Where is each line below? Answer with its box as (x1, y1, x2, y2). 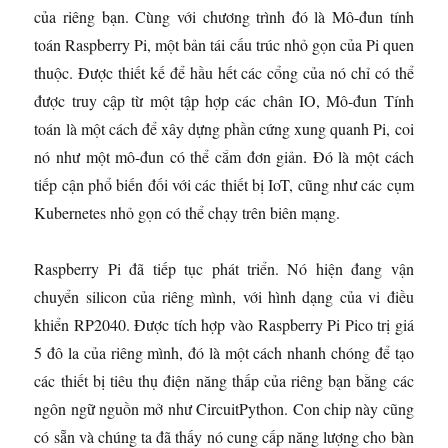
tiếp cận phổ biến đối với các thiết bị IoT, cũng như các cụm (34, 173, 414, 195)
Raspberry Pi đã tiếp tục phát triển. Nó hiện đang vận (34, 257, 414, 279)
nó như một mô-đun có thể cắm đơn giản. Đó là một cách (34, 145, 414, 167)
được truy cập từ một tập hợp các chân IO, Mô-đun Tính (34, 89, 414, 111)
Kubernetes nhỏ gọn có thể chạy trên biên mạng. (34, 201, 341, 223)
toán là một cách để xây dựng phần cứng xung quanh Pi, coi (34, 117, 414, 139)
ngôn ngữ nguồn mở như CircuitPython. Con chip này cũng (34, 397, 414, 419)
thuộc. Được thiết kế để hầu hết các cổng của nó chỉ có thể (34, 61, 414, 83)
